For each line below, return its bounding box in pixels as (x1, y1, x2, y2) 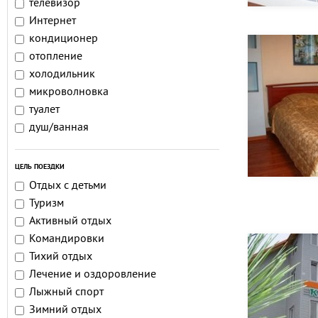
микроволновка (29, 85, 109, 99)
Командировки (29, 232, 104, 246)
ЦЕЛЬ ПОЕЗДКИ (15, 163, 65, 172)
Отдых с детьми (29, 179, 106, 193)
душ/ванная (29, 121, 89, 135)
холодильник (29, 67, 95, 82)
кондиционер (29, 32, 98, 46)
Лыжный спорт (29, 285, 104, 300)
